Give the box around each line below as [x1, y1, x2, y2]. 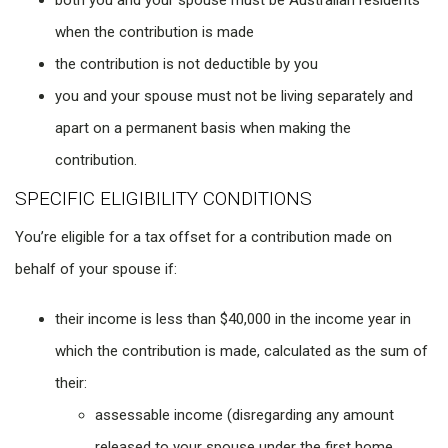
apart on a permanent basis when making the [55, 119, 351, 138]
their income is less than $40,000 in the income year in [55, 310, 411, 329]
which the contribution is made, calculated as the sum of [55, 342, 428, 361]
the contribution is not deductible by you [55, 55, 318, 74]
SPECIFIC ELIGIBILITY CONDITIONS [15, 187, 312, 211]
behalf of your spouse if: [15, 260, 177, 279]
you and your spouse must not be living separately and [55, 87, 413, 106]
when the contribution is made [55, 23, 254, 42]
